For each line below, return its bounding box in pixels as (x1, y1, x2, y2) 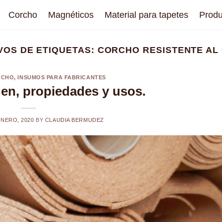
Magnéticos (48, 9, 94, 20)
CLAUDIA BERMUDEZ (45, 116, 104, 123)
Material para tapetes (105, 9, 189, 20)
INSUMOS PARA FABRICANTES (17, 74, 106, 81)
